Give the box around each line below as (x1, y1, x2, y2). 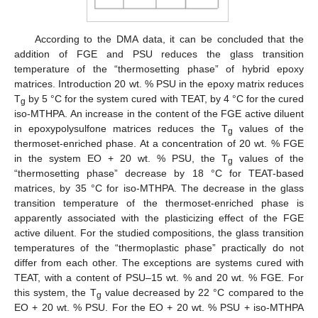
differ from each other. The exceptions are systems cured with (14, 257, 304, 269)
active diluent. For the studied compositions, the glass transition (14, 227, 304, 239)
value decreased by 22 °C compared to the (101, 287, 305, 299)
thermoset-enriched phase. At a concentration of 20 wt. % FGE (14, 138, 304, 150)
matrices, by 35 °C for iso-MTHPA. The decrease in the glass (14, 182, 304, 194)
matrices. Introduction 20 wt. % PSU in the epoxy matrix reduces (14, 78, 304, 90)
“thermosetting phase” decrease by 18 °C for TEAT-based (14, 168, 304, 180)
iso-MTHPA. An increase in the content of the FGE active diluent (14, 108, 304, 120)
